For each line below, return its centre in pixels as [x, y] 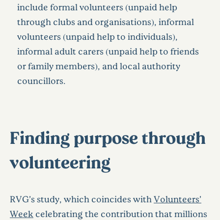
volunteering [60, 161]
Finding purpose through [108, 137]
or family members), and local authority [99, 66]
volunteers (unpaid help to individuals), [97, 36]
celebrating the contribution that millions [120, 213]
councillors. [41, 80]
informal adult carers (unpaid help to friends [108, 51]
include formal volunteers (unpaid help [97, 7]
